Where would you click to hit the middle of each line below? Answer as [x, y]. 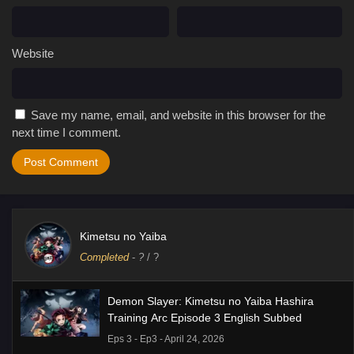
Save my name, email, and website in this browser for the [178, 115]
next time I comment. [66, 132]
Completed [104, 257]
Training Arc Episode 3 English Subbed [205, 317]
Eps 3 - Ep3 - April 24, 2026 [166, 339]
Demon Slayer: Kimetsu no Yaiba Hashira [211, 301]
